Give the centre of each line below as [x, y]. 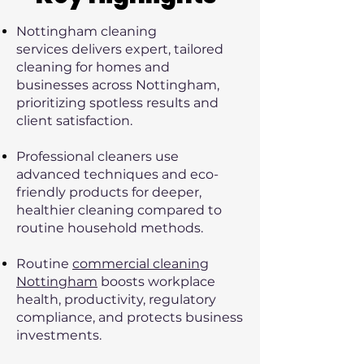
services [44, 49]
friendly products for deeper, [109, 192]
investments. [59, 335]
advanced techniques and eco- [117, 174]
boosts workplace [156, 282]
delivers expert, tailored [147, 49]
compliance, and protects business [130, 317]
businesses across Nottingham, [118, 85]
